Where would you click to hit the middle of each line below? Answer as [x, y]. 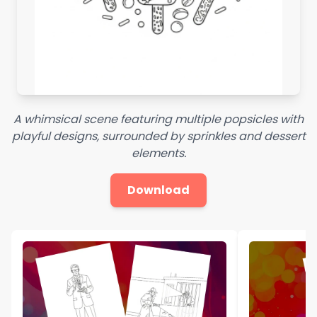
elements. [158, 153]
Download [158, 190]
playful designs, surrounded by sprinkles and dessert [158, 136]
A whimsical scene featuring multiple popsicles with [158, 119]
